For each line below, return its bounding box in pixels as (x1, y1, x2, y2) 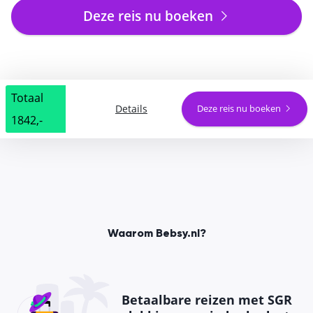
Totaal (11, 89, 43, 105)
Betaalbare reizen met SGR (122, 291, 292, 309)
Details (115, 102, 147, 116)
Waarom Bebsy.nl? (107, 228, 206, 240)
